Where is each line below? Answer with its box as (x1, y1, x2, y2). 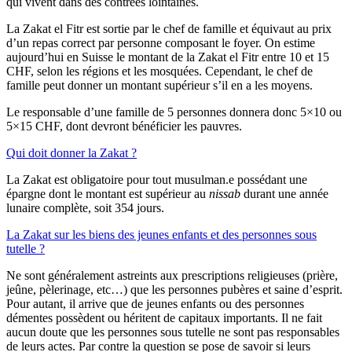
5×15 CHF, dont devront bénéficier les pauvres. (6, 119, 242, 133)
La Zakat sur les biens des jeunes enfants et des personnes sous (6, 227, 317, 241)
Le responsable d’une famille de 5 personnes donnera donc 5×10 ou (6, 104, 342, 119)
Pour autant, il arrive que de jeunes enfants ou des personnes (6, 296, 304, 310)
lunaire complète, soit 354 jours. (6, 200, 164, 214)
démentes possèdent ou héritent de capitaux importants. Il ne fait (6, 310, 322, 324)
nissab (209, 186, 240, 200)
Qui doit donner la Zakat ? (6, 145, 137, 159)
